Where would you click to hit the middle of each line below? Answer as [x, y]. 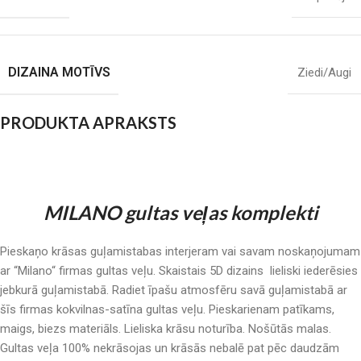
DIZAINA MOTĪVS [59, 72]
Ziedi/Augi [324, 73]
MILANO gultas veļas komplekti [180, 212]
